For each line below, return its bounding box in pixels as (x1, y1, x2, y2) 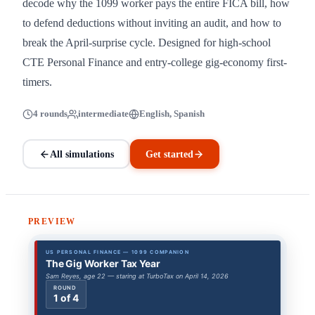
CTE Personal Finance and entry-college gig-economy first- (22, 56, 287, 68)
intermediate (78, 109, 129, 119)
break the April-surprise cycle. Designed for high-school (22, 37, 271, 49)
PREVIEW (28, 217, 76, 226)
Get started (146, 148, 193, 160)
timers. (22, 76, 52, 88)
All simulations (49, 148, 114, 160)
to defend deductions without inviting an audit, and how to (22, 17, 281, 29)
